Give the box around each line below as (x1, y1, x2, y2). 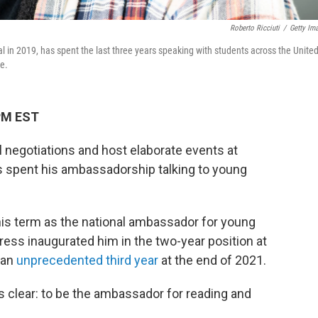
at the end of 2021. (158, 253, 266, 268)
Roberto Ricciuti (230, 23, 280, 33)
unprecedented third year (16, 253, 158, 268)
